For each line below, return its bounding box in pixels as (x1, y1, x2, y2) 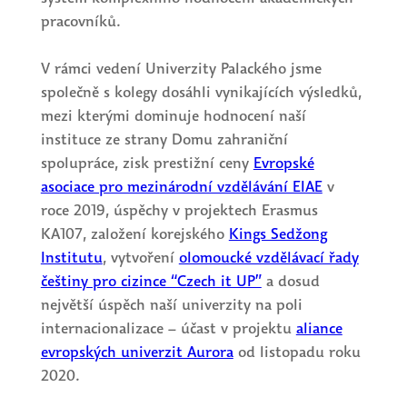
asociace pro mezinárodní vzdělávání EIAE (40, 176, 323, 198)
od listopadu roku (233, 342, 361, 363)
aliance (295, 318, 342, 340)
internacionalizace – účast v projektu (40, 318, 296, 340)
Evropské (253, 153, 314, 174)
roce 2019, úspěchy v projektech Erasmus (40, 200, 318, 222)
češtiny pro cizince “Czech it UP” (40, 271, 262, 293)
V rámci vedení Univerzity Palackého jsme (40, 58, 322, 80)
